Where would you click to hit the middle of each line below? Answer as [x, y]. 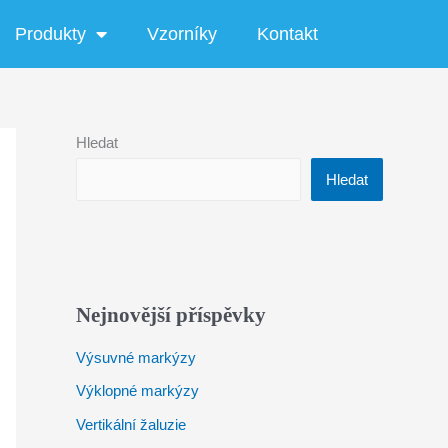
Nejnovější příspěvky [171, 314]
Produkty [50, 33]
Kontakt [287, 33]
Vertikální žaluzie [131, 425]
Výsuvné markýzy [136, 357]
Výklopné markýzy [137, 391]
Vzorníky [182, 33]
